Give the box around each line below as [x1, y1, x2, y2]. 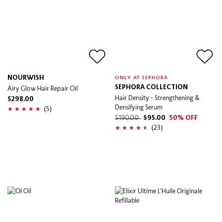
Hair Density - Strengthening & [115, 93, 200, 102]
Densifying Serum [115, 103, 163, 111]
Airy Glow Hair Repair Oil [7, 84, 78, 92]
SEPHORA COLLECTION [115, 84, 188, 91]
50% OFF [169, 114, 198, 121]
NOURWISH [7, 74, 44, 81]
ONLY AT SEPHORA [115, 75, 168, 80]
